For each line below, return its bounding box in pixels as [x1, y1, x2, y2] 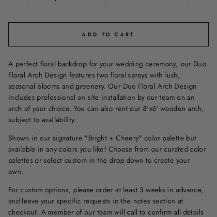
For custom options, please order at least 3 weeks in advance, [8, 185, 204, 195]
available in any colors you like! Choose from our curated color [8, 144, 206, 155]
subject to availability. [8, 114, 78, 125]
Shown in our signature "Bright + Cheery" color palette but [8, 133, 197, 143]
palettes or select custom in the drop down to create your [8, 155, 190, 166]
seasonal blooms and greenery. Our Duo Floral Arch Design [8, 81, 197, 92]
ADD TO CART [82, 30, 135, 38]
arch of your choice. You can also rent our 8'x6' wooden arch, [8, 103, 204, 114]
